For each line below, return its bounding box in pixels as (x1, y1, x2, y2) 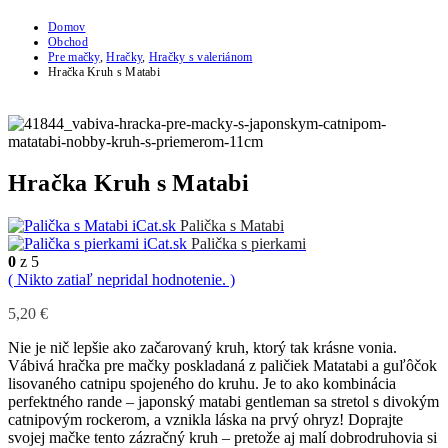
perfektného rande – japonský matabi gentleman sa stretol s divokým (8, 393, 439, 411)
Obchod (48, 34, 88, 49)
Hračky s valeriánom (148, 49, 253, 64)
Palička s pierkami (191, 235, 306, 253)
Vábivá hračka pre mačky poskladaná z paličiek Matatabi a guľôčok (8, 357, 437, 375)
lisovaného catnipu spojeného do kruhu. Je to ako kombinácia (8, 375, 396, 393)
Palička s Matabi (180, 217, 284, 235)
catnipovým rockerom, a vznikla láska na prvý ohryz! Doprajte (8, 411, 403, 429)
